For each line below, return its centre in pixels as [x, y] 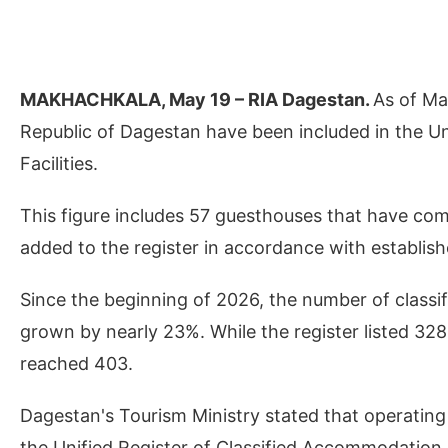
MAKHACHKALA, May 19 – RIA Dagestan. [196, 99]
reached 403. [76, 363]
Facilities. [59, 163]
